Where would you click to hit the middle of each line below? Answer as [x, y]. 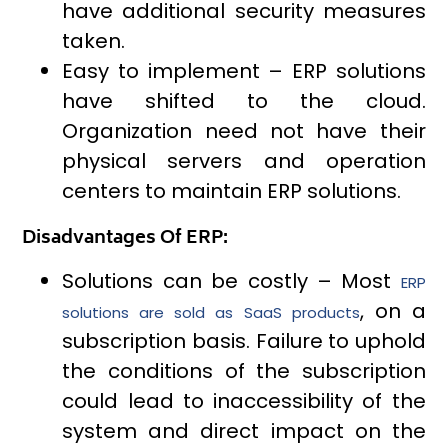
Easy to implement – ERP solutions [244, 71]
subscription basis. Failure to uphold [244, 341]
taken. [94, 41]
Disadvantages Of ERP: [125, 239]
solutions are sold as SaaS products [211, 313]
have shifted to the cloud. [244, 101]
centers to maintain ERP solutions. [232, 191]
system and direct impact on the [244, 431]
